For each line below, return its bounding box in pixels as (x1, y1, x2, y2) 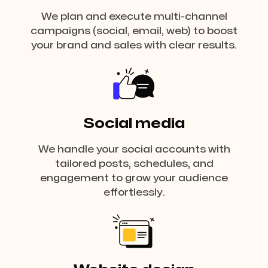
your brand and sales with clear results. (31, 41, 237, 50)
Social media (83, 117, 185, 130)
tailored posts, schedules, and (54, 159, 214, 169)
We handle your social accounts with (38, 145, 230, 154)
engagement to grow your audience (40, 173, 228, 183)
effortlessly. (103, 188, 165, 197)
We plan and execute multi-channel (41, 12, 227, 22)
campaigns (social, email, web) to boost (31, 26, 237, 36)
